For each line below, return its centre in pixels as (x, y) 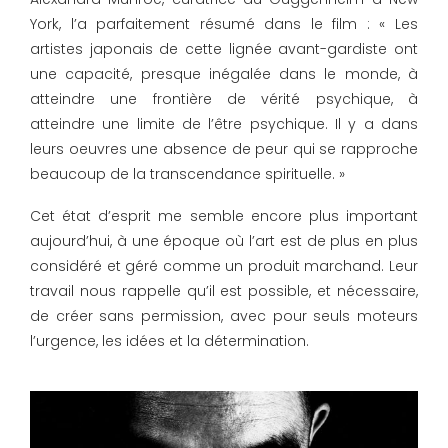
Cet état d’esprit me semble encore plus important (224, 215)
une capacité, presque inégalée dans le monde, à (224, 73)
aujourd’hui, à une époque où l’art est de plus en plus (224, 240)
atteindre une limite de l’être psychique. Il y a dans (224, 123)
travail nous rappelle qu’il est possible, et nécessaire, (224, 290)
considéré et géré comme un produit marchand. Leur (224, 265)
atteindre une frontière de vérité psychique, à (224, 98)
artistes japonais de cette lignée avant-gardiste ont (224, 48)
